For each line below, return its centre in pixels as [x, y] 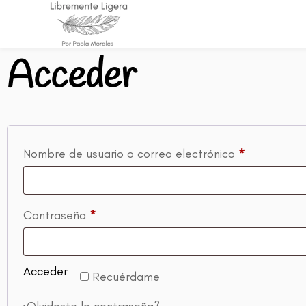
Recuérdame [126, 277]
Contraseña [56, 215]
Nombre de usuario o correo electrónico [131, 154]
